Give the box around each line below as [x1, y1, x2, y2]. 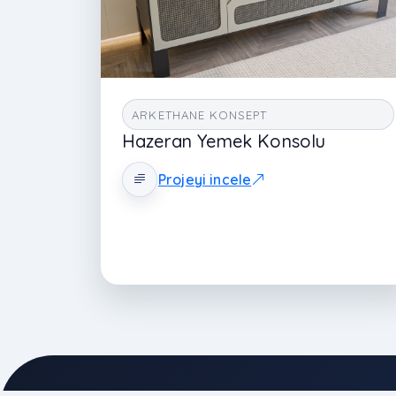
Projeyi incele [158, 170, 252, 188]
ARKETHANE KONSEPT [132, 107, 268, 122]
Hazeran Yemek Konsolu [122, 130, 326, 153]
